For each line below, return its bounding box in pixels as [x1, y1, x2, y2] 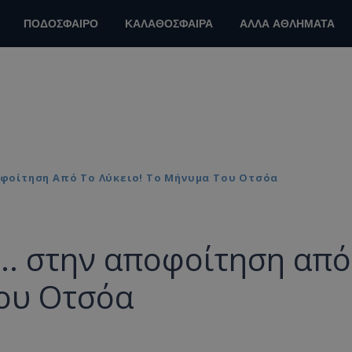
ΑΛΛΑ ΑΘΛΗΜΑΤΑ [240, 16, 335, 31]
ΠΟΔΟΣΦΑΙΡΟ [24, 16, 98, 31]
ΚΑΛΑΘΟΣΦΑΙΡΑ [125, 16, 213, 31]
